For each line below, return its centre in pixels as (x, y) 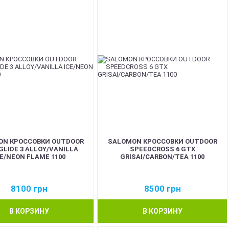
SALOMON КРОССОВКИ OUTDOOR (162, 141)
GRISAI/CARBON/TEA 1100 (162, 156)
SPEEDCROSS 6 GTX (162, 149)
